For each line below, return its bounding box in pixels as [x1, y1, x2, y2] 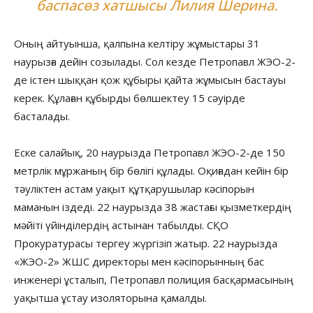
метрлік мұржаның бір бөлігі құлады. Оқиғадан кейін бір [14, 163, 289, 177]
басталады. [14, 108, 70, 123]
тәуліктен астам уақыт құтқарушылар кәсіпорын [14, 181, 254, 196]
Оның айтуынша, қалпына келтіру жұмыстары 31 [14, 36, 260, 50]
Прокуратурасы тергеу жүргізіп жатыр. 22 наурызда [14, 235, 277, 250]
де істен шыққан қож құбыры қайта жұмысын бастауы [14, 72, 286, 87]
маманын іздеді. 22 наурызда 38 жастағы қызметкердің [14, 199, 291, 214]
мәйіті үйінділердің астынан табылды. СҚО [14, 217, 228, 232]
